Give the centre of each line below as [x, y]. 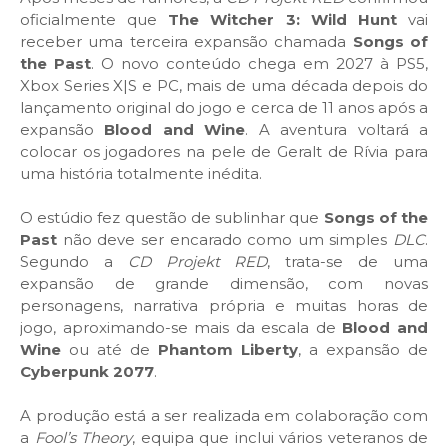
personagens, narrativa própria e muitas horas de [224, 305]
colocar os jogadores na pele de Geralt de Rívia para [224, 151]
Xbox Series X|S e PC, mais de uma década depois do [224, 85]
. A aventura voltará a [337, 129]
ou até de [109, 349]
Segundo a [74, 261]
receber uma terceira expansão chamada [186, 41]
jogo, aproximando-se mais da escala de [181, 327]
